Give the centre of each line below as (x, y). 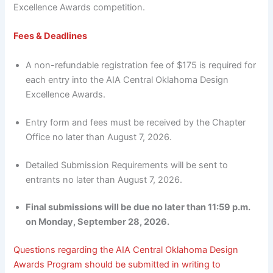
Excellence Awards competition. (80, 8)
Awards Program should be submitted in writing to (117, 265)
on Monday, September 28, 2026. (98, 222)
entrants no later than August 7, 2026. (105, 179)
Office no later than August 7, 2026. (100, 137)
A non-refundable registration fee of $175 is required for (141, 65)
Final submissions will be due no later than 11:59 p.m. (138, 207)
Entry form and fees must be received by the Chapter (136, 122)
